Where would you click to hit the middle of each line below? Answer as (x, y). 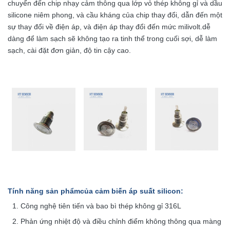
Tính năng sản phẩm (44, 191)
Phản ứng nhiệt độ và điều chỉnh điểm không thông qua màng (121, 221)
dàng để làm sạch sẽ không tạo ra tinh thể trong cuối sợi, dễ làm (112, 39)
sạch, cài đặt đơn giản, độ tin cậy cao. (69, 50)
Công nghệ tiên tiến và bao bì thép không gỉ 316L (101, 206)
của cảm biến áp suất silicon (130, 191)
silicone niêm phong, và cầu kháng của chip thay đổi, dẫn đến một (115, 15)
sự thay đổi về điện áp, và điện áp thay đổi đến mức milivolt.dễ (109, 27)
